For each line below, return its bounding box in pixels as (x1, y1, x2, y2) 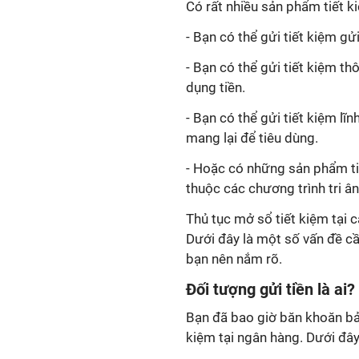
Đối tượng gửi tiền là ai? (186, 280, 355, 299)
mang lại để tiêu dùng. (186, 130, 318, 146)
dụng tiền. (186, 79, 245, 95)
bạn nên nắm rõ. (186, 251, 282, 267)
